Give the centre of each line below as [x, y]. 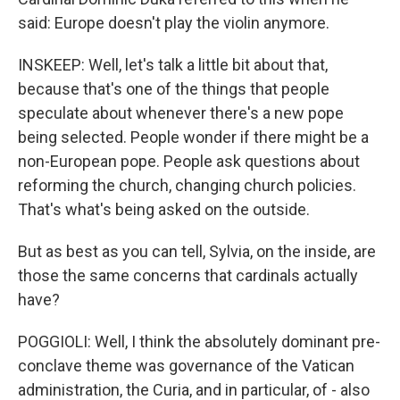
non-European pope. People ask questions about [189, 161]
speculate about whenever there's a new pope [181, 113]
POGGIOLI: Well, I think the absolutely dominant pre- [199, 342]
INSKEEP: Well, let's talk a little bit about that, [173, 65]
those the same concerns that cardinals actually [188, 275]
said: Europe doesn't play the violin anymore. [174, 23]
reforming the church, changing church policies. [187, 185]
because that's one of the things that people [174, 89]
